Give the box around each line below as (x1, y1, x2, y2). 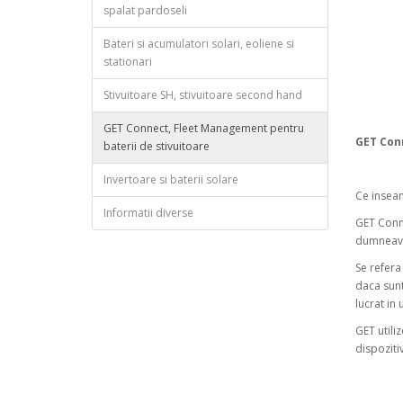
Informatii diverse (103, 205, 193, 221)
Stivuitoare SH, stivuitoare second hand (103, 87, 302, 103)
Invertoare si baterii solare (103, 172, 238, 188)
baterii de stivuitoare (103, 139, 210, 155)
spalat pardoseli (103, 3, 187, 19)
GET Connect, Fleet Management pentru (103, 121, 304, 137)
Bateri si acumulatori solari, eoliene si (103, 36, 294, 52)
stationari (103, 54, 152, 70)
